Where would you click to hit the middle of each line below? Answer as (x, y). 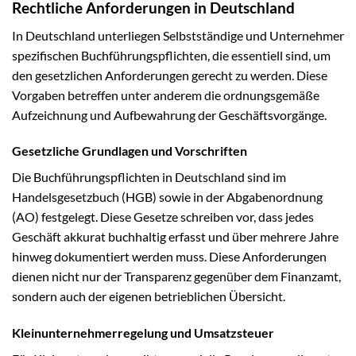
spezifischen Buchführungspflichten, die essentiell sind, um (171, 55)
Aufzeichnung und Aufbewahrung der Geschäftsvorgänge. (169, 114)
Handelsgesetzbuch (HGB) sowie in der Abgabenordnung (167, 197)
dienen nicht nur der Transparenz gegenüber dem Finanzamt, (176, 277)
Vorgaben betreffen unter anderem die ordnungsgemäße (166, 95)
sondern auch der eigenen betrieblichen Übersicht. (149, 296)
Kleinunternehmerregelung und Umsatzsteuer (143, 333)
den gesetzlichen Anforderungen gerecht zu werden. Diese (170, 75)
